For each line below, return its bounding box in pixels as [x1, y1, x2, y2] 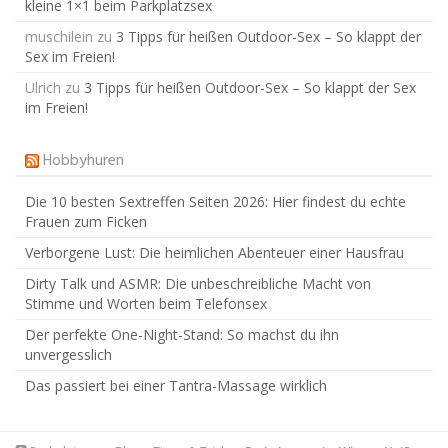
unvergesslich [25, 345, 112, 365]
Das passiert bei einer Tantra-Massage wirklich [25, 376, 327, 396]
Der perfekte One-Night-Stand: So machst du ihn [25, 325, 339, 345]
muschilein [25, 27, 93, 47]
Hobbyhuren [43, 148, 124, 175]
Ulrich [25, 78, 61, 98]
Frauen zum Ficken [25, 212, 147, 232]
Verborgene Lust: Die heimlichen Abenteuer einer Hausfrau [25, 243, 404, 263]
